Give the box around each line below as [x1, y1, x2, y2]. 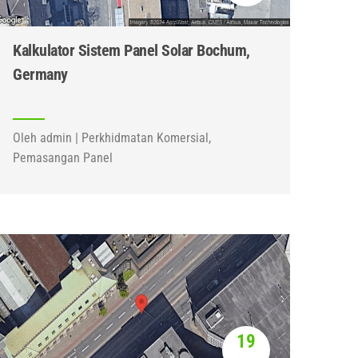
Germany [13, 65, 68, 84]
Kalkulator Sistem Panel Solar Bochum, [13, 41, 250, 60]
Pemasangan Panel [13, 150, 113, 165]
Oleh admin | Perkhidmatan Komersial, [13, 130, 212, 145]
